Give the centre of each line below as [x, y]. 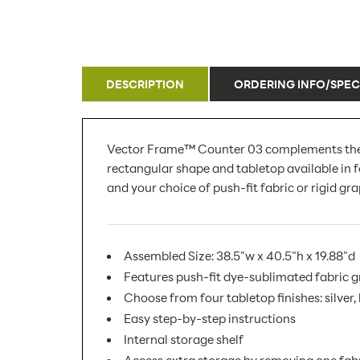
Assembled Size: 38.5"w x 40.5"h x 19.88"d [239, 256]
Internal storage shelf [184, 339]
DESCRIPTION [145, 84]
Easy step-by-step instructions [210, 318]
